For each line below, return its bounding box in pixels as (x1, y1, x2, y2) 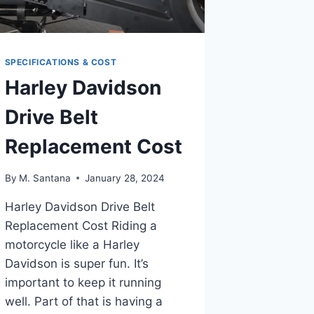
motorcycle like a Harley (4, 237, 139, 252)
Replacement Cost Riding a (4, 218, 157, 233)
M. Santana (18, 172, 71, 184)
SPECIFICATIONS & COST (4, 57, 117, 68)
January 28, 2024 (84, 172, 165, 184)
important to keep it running (4, 275, 161, 289)
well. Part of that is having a (4, 294, 163, 308)
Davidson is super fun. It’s (4, 256, 149, 271)
